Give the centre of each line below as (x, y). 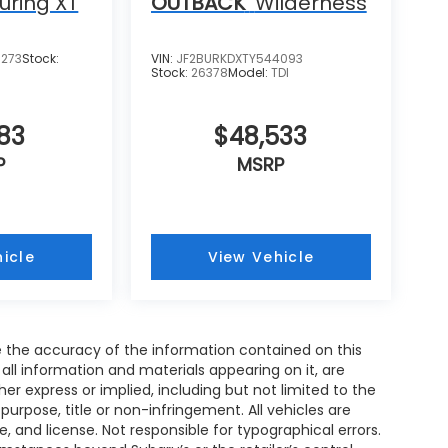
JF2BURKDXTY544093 (239, 58)
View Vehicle (261, 256)
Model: (249, 72)
